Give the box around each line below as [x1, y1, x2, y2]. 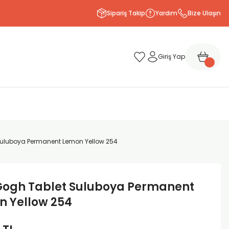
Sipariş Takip [107, 9, 145, 17]
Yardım [155, 9, 177, 17]
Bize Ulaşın [188, 9, 221, 17]
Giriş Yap [158, 52, 185, 61]
